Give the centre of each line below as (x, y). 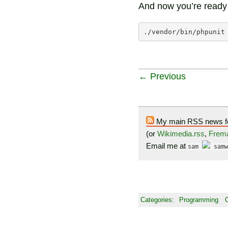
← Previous (162, 76)
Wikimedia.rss (181, 133)
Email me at (167, 146)
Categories (156, 199)
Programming (199, 199)
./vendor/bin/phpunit (184, 32)
